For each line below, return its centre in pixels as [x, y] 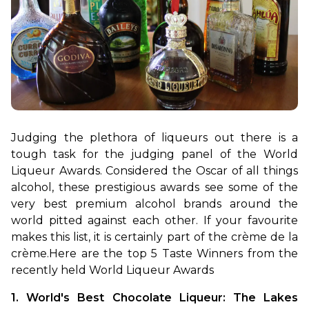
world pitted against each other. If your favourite [154, 221]
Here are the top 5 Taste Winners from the [173, 254]
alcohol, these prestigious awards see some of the [154, 188]
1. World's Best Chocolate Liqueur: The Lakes [154, 298]
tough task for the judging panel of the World [154, 154]
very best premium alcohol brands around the [154, 204]
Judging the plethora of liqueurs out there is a [154, 138]
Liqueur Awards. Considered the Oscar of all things [154, 171]
